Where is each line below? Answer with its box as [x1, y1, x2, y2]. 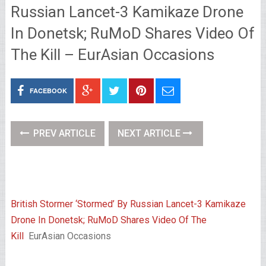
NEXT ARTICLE [117, 128, 183, 139]
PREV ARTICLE [30, 128, 96, 139]
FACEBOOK [29, 86, 67, 95]
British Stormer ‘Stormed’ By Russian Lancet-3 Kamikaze [10, 198, 246, 210]
